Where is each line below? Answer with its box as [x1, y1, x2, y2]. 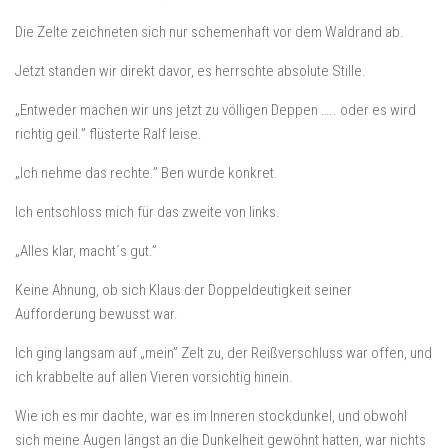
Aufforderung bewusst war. [15, 305, 178, 323]
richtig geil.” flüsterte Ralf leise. [15, 125, 202, 143]
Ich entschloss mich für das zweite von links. [15, 203, 280, 221]
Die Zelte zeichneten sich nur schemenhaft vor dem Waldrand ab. [15, 23, 404, 41]
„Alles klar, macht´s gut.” [15, 242, 157, 260]
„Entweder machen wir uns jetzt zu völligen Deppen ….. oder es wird [15, 101, 416, 119]
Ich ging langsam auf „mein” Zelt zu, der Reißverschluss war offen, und [15, 344, 432, 362]
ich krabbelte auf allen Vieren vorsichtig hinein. [15, 368, 293, 386]
